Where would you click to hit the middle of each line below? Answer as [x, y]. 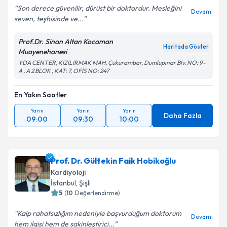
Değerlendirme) [98, 198]
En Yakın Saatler [41, 100]
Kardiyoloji [68, 178]
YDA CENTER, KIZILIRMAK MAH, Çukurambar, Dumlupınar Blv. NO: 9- [112, 68]
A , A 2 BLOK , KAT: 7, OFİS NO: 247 [64, 76]
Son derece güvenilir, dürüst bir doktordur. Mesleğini [99, 14]
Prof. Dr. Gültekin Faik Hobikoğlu [113, 166]
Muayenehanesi [43, 57]
